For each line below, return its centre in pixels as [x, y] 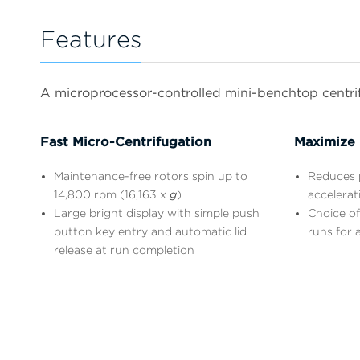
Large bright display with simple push [157, 213]
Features [91, 39]
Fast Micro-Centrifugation [126, 141]
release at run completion [124, 250]
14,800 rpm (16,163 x [112, 194]
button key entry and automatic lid [150, 231]
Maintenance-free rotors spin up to [151, 176]
